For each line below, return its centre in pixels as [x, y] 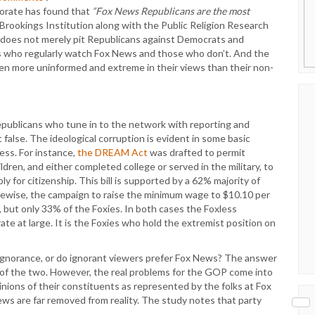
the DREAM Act [112, 153]
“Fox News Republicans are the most [171, 11]
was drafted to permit [197, 153]
